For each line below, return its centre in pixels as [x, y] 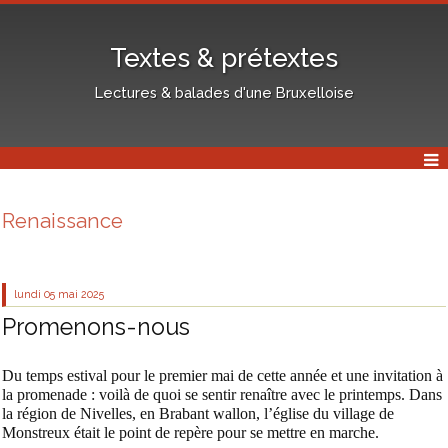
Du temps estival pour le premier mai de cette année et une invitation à [222, 376]
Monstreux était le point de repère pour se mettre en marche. [190, 433]
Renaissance [62, 221]
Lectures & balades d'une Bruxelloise [224, 92]
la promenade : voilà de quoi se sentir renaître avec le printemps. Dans [222, 395]
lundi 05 [35, 294]
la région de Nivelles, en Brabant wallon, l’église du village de [198, 414]
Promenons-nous [96, 326]
